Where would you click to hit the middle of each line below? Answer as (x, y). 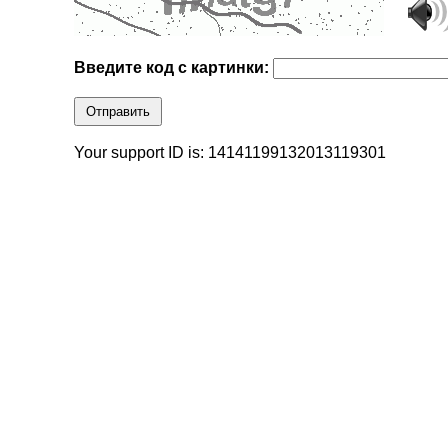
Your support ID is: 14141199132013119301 (230, 153)
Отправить (118, 112)
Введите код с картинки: (174, 68)
